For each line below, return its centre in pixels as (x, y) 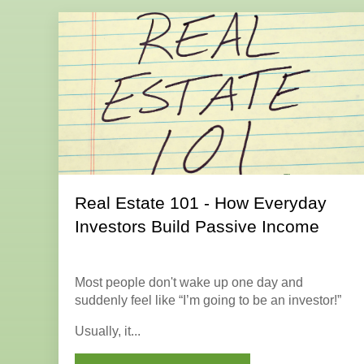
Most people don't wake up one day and (189, 282)
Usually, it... (108, 331)
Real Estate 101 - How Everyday (201, 202)
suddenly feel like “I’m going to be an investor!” (208, 300)
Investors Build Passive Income (197, 226)
